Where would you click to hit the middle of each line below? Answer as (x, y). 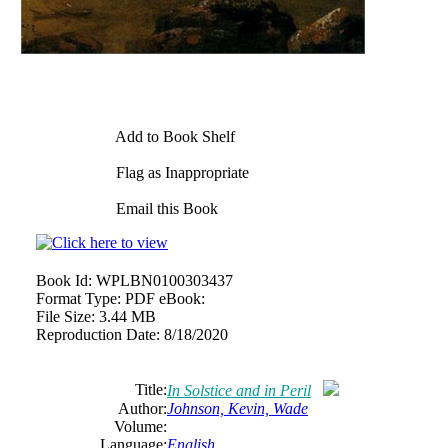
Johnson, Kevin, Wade (237, 408)
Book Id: (64, 280)
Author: (142, 408)
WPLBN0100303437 (164, 280)
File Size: (65, 316)
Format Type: (78, 298)
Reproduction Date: (98, 334)
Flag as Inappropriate (180, 172)
